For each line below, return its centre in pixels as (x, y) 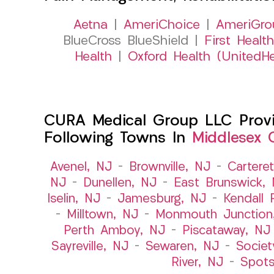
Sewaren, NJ (182, 247)
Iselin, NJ (73, 199)
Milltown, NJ (102, 215)
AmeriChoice (161, 25)
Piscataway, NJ (226, 231)
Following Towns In (118, 138)
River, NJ (197, 263)
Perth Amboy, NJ (114, 231)
